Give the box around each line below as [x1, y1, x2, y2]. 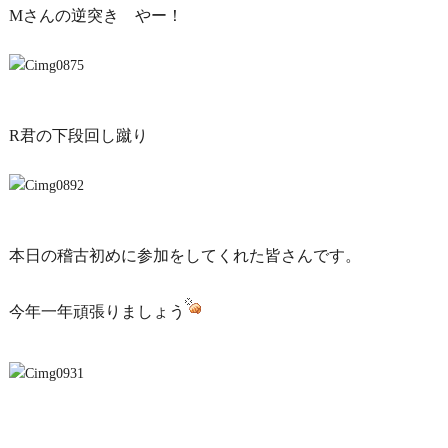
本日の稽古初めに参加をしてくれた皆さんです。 [8, 247, 361, 264]
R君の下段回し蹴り [8, 127, 164, 144]
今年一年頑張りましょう [8, 303, 185, 320]
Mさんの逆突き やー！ [8, 7, 183, 24]
